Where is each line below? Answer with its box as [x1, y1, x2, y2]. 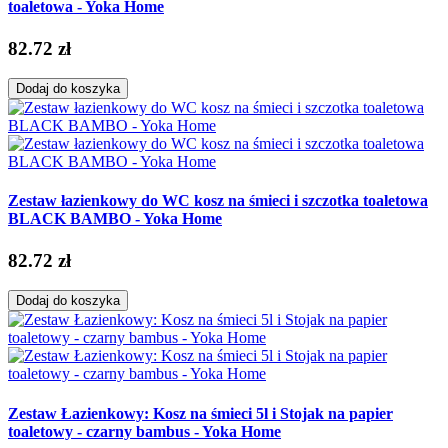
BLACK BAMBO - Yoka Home [8, 210, 222, 228]
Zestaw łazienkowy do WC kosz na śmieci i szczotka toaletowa [8, 192, 428, 210]
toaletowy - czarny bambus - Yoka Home [8, 422, 281, 440]
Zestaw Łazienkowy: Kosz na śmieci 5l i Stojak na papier [8, 404, 393, 422]
